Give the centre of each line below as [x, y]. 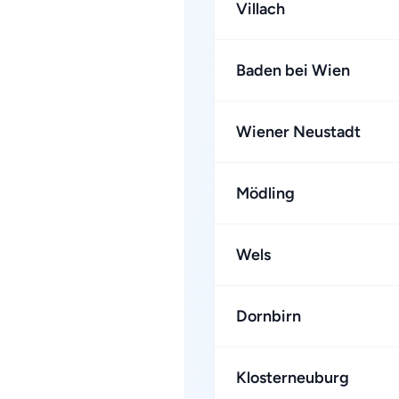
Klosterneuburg [293, 378]
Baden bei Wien [293, 70]
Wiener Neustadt [298, 132]
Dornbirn [269, 316]
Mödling [265, 193]
